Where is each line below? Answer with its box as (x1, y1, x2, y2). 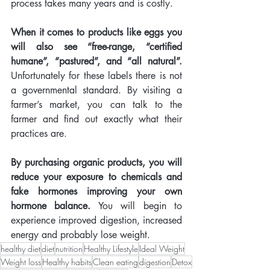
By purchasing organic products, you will (11, 156, 182, 169)
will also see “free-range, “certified (11, 40, 182, 54)
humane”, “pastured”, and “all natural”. (11, 55, 182, 68)
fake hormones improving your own (11, 185, 182, 198)
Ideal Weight (139, 243, 184, 255)
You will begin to (90, 199, 183, 213)
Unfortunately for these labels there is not (11, 69, 182, 83)
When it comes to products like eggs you (11, 26, 182, 39)
